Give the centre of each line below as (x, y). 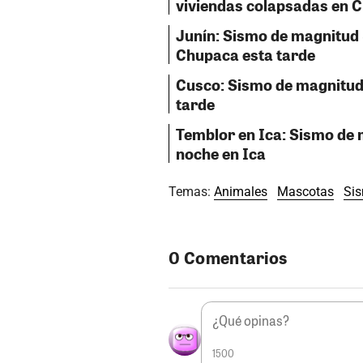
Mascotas (305, 191)
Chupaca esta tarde (246, 54)
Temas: (191, 191)
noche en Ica (221, 153)
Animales (241, 191)
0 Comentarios (228, 257)
